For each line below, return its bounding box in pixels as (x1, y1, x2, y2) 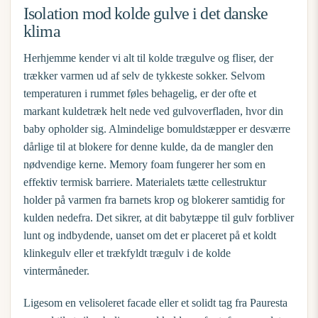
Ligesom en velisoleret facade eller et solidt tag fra (23, 297, 250, 309)
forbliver (253, 212, 294, 224)
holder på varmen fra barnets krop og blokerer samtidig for (23, 194, 285, 206)
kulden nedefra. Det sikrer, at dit (23, 212, 170, 224)
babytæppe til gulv (170, 212, 253, 224)
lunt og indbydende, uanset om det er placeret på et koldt (23, 229, 276, 241)
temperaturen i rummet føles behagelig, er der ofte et (23, 87, 256, 99)
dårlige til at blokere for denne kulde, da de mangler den (23, 141, 273, 153)
